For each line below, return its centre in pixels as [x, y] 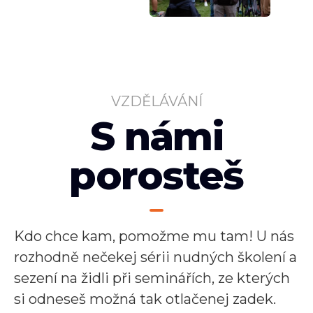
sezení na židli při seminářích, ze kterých [152, 278]
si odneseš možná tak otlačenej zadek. [145, 299]
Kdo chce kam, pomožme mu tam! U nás [154, 236]
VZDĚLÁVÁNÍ [156, 101]
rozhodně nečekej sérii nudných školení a [155, 257]
